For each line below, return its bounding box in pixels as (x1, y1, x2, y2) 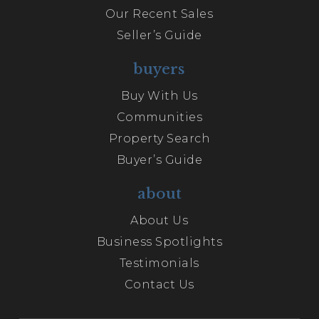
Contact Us (124, 278, 194, 291)
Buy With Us (121, 89, 198, 103)
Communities (116, 110, 203, 124)
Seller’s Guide (116, 28, 202, 42)
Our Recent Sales (105, 7, 214, 21)
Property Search (108, 132, 211, 145)
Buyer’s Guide (116, 153, 203, 167)
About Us (130, 214, 189, 227)
